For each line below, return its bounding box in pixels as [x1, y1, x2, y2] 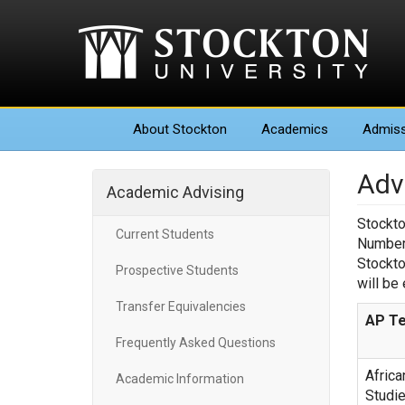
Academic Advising [107, 183, 244, 202]
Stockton [169, 121, 227, 137]
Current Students [116, 227, 214, 241]
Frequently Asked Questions [116, 335, 276, 350]
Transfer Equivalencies [116, 299, 246, 314]
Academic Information [116, 372, 244, 386]
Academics [261, 121, 328, 137]
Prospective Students [116, 263, 239, 278]
